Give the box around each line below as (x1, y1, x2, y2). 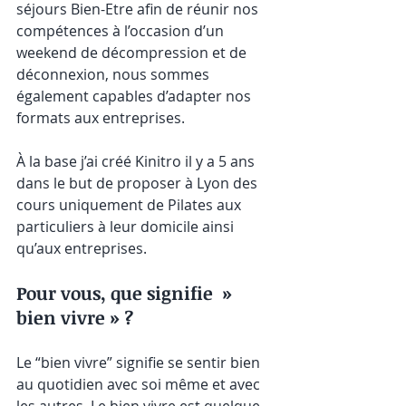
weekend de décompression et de (16, 42, 250, 63)
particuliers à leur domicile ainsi (16, 216, 237, 237)
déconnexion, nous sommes (16, 63, 213, 84)
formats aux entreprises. (16, 107, 185, 128)
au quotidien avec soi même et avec (16, 373, 264, 394)
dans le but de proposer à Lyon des (16, 172, 261, 193)
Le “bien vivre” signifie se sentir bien (16, 352, 264, 372)
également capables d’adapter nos (16, 85, 255, 106)
